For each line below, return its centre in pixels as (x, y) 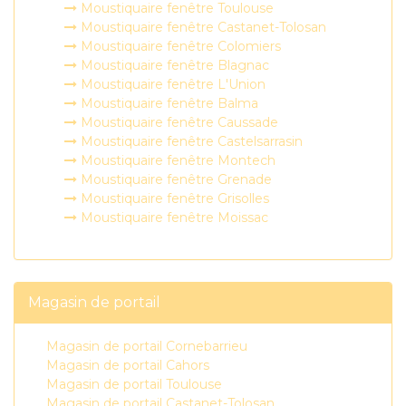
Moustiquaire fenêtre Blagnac (173, 65)
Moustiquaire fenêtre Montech (176, 160)
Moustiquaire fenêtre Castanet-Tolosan (202, 27)
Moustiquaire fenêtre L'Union (171, 84)
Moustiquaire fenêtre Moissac (173, 217)
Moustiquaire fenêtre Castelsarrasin (190, 141)
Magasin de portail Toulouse (134, 384)
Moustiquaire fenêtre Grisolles (173, 198)
